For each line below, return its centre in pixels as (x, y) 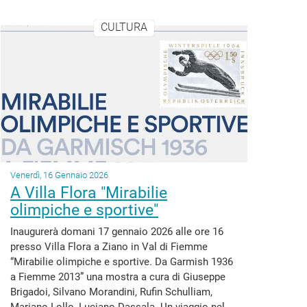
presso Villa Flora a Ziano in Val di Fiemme (109, 247)
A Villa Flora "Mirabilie (89, 193)
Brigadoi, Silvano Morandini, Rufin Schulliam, (111, 292)
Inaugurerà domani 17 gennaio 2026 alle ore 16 (117, 232)
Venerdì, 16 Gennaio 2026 (59, 175)
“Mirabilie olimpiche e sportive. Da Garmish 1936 (122, 262)
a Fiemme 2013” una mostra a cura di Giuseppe (118, 277)
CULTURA (124, 27)
